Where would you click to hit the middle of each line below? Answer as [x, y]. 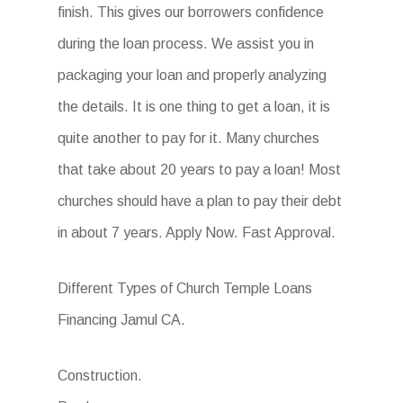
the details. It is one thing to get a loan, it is [194, 107]
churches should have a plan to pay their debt [200, 201]
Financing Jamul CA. [121, 320]
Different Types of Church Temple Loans [185, 288]
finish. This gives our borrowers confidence [191, 12]
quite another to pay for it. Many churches [188, 138]
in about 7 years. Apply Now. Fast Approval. [197, 233]
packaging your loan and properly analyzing [192, 75]
